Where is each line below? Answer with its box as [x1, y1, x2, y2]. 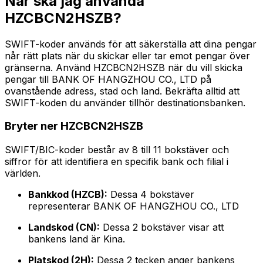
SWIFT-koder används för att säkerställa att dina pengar [5, 38, 257, 50]
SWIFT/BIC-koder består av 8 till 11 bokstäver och [5, 144, 229, 156]
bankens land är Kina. [28, 233, 125, 245]
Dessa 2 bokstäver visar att [100, 221, 224, 234]
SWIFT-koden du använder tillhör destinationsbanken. [5, 96, 245, 109]
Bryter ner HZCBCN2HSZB [5, 119, 143, 133]
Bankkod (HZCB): [28, 188, 107, 201]
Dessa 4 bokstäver [107, 188, 194, 201]
